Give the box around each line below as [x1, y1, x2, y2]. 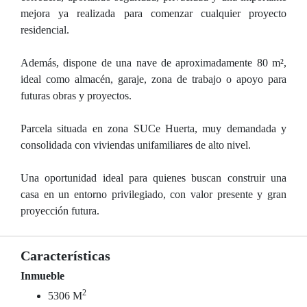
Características [21, 248, 110, 263]
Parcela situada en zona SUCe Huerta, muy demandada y [21, 123, 286, 134]
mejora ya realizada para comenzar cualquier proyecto [21, 8, 286, 19]
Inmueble [21, 270, 64, 282]
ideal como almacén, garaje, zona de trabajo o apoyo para [21, 73, 286, 85]
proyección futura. [21, 205, 99, 217]
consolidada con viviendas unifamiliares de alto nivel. [21, 139, 251, 151]
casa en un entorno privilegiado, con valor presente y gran [21, 188, 286, 200]
